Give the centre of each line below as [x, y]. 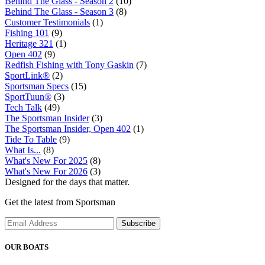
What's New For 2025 [46, 160]
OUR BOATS [27, 247]
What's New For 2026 [46, 171]
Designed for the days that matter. [67, 182]
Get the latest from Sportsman [60, 202]
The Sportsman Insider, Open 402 [68, 128]
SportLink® [27, 75]
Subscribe [138, 223]
